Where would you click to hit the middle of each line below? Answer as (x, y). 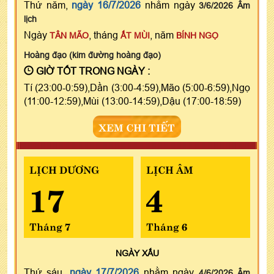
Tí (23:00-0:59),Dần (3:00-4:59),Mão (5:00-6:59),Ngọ (137, 87)
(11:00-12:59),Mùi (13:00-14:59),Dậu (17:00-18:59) (132, 101)
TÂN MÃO (69, 35)
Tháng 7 (50, 225)
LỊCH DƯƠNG (64, 168)
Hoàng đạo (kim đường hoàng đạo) (92, 55)
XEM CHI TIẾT (137, 126)
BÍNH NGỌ (197, 35)
